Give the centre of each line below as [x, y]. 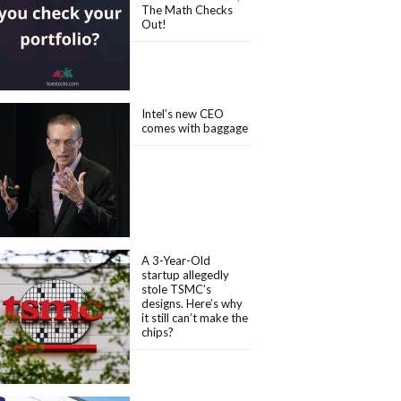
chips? [158, 332]
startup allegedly [186, 275]
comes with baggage [195, 128]
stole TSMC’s [177, 289]
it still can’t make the [195, 318]
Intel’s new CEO [183, 114]
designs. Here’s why [192, 303]
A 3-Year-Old [176, 260]
